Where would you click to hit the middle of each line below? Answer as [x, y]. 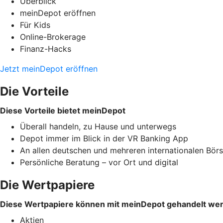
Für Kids [35, 25]
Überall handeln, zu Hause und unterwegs [98, 126]
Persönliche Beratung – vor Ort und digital [99, 162]
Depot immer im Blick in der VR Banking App [104, 138]
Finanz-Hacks [46, 49]
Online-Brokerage [53, 37]
